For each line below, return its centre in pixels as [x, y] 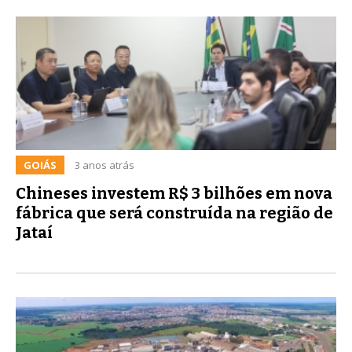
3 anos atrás [104, 165]
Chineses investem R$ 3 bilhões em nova [174, 193]
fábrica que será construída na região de [174, 213]
